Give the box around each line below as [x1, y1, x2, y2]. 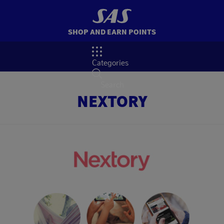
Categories [91, 57, 128, 67]
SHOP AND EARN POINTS [68, 27, 156, 36]
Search [100, 79, 124, 89]
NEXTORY [76, 92, 147, 110]
